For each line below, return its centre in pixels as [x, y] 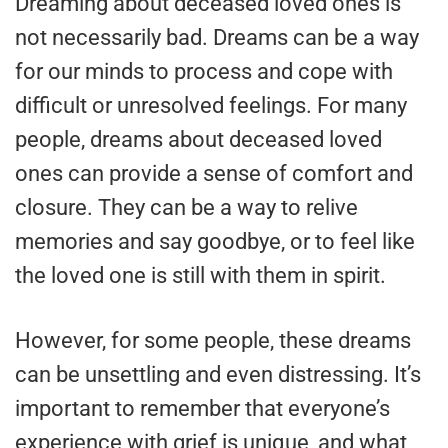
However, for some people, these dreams [213, 341]
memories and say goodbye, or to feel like [215, 242]
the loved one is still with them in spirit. [200, 276]
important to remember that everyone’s [202, 409]
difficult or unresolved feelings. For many [211, 106]
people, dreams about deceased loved [198, 140]
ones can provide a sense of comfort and [214, 174]
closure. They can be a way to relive [186, 208]
